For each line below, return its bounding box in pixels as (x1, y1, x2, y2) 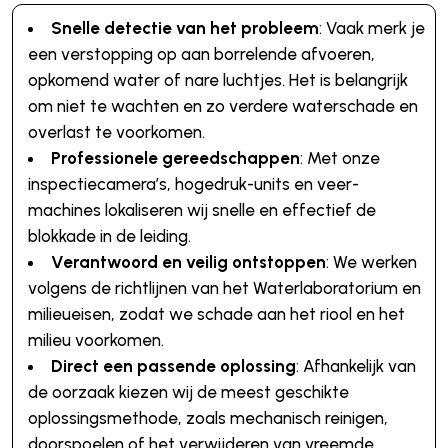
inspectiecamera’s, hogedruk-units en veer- (27, 174, 359, 195)
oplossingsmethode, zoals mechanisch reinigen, (27, 408, 388, 429)
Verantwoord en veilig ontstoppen (50, 252, 326, 273)
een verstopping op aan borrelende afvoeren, (27, 44, 375, 65)
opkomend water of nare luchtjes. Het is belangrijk (27, 70, 408, 91)
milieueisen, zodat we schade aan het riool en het (27, 304, 405, 325)
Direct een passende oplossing (50, 356, 296, 377)
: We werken (325, 252, 417, 273)
